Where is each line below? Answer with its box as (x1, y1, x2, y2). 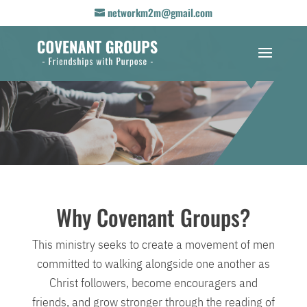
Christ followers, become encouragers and (49, 275, 258, 291)
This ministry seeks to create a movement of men (32, 236, 275, 252)
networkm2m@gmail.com (107, 5, 212, 21)
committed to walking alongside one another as (36, 256, 270, 271)
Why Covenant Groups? (56, 201, 251, 233)
